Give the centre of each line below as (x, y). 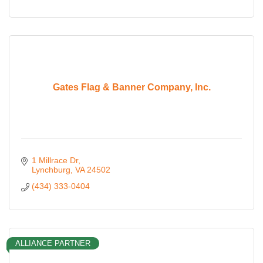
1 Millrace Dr (55, 161)
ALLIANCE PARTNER (53, 244)
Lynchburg (51, 170)
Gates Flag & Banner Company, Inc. (131, 87)
